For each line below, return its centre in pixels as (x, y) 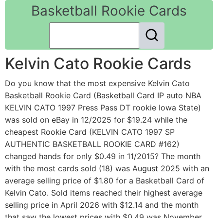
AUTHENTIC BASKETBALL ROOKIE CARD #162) (92, 144)
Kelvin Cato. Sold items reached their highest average (104, 193)
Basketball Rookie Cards (109, 11)
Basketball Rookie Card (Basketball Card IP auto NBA (103, 96)
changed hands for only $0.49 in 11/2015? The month (103, 156)
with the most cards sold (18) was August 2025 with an (107, 169)
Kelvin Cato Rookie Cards (98, 64)
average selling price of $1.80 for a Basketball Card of (105, 181)
